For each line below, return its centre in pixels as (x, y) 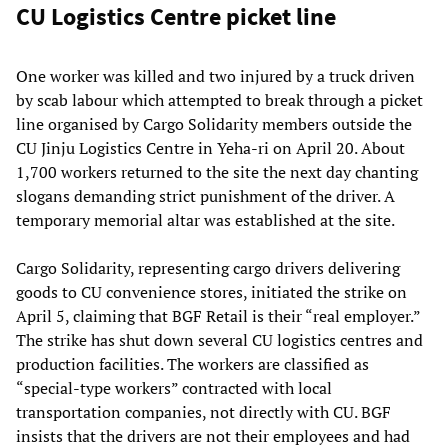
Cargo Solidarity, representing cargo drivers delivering (208, 267)
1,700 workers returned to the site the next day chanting (217, 171)
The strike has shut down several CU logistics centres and (219, 339)
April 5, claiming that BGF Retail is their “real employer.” (218, 315)
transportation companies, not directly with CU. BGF (203, 411)
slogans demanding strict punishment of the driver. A (205, 195)
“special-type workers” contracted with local (174, 387)
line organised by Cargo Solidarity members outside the (214, 123)
